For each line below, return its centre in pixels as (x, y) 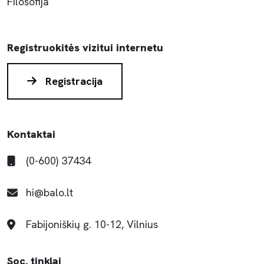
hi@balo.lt (49, 192)
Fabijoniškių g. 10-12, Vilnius (92, 224)
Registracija (72, 81)
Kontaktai (31, 134)
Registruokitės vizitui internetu (85, 47)
